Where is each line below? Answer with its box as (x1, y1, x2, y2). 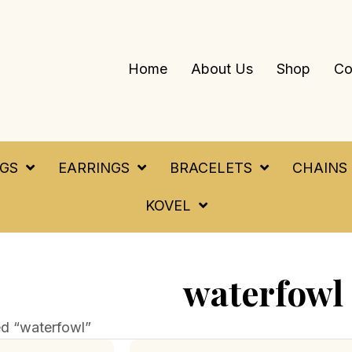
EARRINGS (58, 159, 130, 176)
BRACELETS (170, 159, 252, 176)
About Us (191, 60, 254, 77)
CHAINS (292, 159, 347, 176)
